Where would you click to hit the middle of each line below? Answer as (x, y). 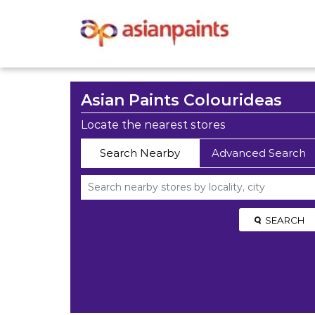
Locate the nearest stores (153, 125)
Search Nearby (140, 153)
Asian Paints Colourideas (181, 100)
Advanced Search (258, 153)
